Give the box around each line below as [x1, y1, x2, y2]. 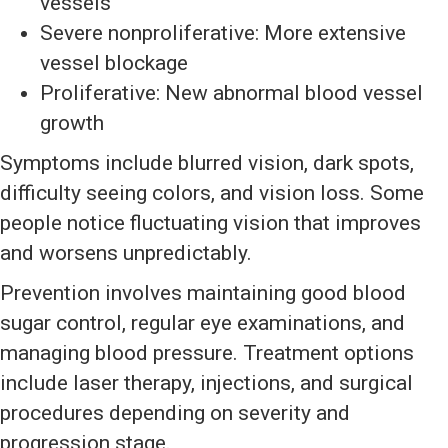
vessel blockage [40, 51, 188, 76]
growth [40, 111, 104, 136]
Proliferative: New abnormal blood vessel [40, 81, 423, 106]
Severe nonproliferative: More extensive [40, 21, 406, 46]
